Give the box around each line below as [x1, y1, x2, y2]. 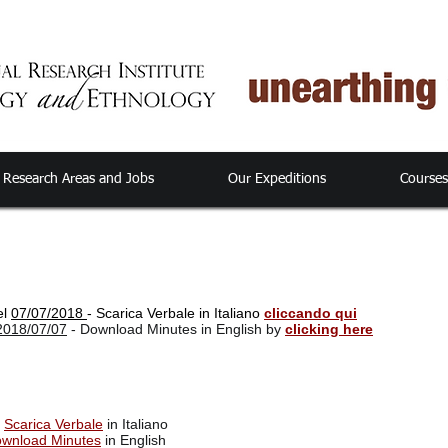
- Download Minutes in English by [67, 321, 285, 337]
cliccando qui [264, 305, 357, 321]
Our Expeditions [228, 172, 326, 186]
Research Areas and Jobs [2, 172, 154, 186]
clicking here [285, 321, 373, 337]
